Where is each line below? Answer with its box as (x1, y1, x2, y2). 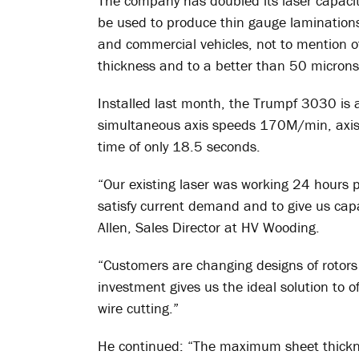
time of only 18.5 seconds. (98, 137, 260, 155)
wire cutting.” (98, 299, 179, 317)
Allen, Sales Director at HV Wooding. (98, 218, 320, 236)
